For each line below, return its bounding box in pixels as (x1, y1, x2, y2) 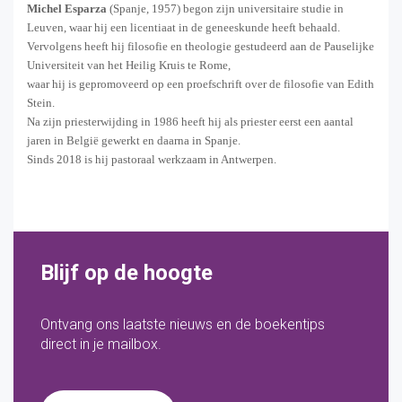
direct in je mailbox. (40, 335, 162, 353)
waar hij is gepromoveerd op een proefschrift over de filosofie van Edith (27, 76, 374, 91)
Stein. (27, 95, 55, 109)
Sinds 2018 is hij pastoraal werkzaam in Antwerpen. (27, 152, 276, 166)
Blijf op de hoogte (40, 259, 213, 285)
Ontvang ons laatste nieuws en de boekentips (40, 315, 325, 333)
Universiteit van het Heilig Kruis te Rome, (27, 57, 231, 72)
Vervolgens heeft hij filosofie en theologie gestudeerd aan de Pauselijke (27, 39, 374, 53)
